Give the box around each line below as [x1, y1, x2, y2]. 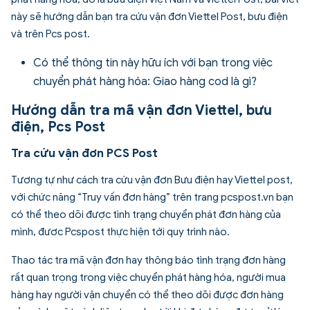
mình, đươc [11, 226, 65, 239]
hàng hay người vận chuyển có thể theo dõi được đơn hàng [11, 289, 284, 302]
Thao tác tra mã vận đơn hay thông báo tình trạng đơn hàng [11, 254, 286, 267]
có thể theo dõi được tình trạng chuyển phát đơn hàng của [11, 208, 281, 221]
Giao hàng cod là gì [153, 75, 251, 89]
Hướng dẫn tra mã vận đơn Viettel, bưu [11, 102, 272, 120]
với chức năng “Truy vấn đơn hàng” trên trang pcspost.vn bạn [11, 191, 293, 204]
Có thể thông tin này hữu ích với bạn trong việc [33, 56, 273, 71]
